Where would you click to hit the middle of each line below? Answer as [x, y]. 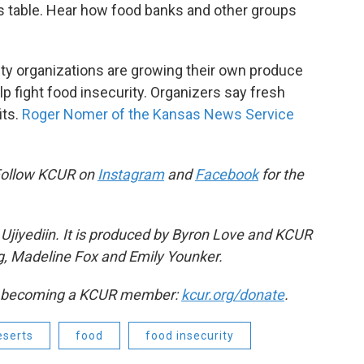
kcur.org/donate [233, 295]
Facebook [227, 174]
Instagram [131, 174]
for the [281, 174]
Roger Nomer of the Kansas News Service [158, 114]
